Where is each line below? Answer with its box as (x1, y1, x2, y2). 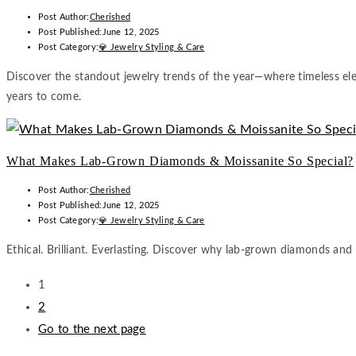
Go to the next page (38, 323, 146, 335)
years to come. (6, 91, 82, 103)
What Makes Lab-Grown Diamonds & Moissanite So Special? (6, 154, 354, 168)
